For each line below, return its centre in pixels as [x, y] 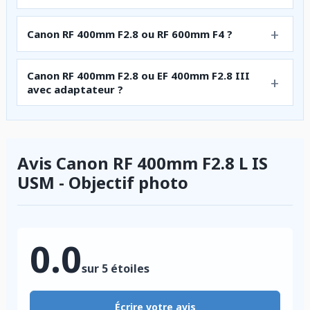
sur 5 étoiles [116, 268]
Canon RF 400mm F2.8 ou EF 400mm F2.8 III [138, 75]
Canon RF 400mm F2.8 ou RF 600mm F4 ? [130, 34]
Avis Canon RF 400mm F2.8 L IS [143, 163]
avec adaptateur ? [75, 89]
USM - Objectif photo [103, 182]
